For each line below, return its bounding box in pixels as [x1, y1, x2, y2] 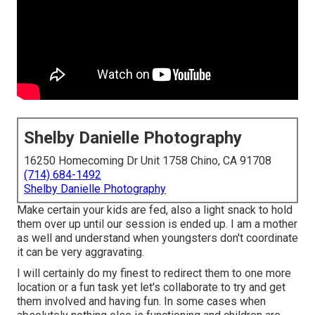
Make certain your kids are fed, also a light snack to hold [17, 203, 292, 217]
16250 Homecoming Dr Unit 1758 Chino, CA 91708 [24, 154, 271, 168]
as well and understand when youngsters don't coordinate [17, 231, 298, 245]
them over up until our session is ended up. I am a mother [17, 217, 297, 231]
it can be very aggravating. [17, 245, 144, 259]
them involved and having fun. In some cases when [17, 295, 266, 309]
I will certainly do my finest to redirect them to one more [17, 266, 291, 281]
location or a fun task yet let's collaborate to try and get [17, 281, 285, 295]
